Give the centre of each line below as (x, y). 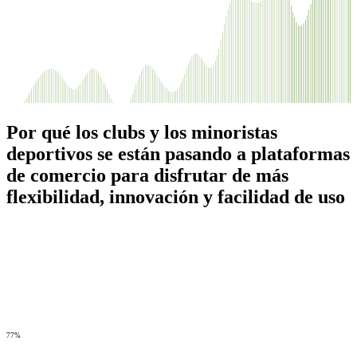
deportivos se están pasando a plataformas (178, 153)
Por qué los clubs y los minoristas (142, 132)
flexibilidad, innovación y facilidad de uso (176, 196)
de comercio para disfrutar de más (147, 175)
